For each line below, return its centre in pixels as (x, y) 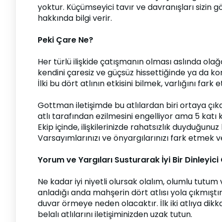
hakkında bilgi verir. (75, 18)
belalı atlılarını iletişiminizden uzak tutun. (115, 214)
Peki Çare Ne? (65, 40)
